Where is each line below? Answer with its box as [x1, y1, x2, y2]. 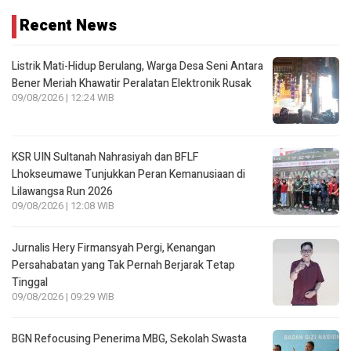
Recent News [20, 13, 117, 37]
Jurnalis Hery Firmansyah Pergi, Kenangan [12, 239, 215, 256]
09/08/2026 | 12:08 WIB [12, 198, 114, 213]
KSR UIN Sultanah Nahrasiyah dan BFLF [12, 148, 199, 165]
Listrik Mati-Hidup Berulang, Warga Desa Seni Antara [12, 57, 263, 74]
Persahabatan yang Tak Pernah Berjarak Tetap [12, 256, 235, 273]
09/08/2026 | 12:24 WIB [12, 90, 114, 105]
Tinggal [12, 273, 48, 291]
